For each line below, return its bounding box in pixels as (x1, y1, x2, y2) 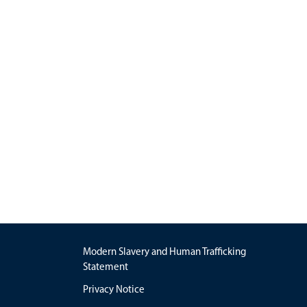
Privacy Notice (83, 282, 145, 295)
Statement (83, 260, 128, 273)
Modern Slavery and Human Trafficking (83, 245, 246, 258)
